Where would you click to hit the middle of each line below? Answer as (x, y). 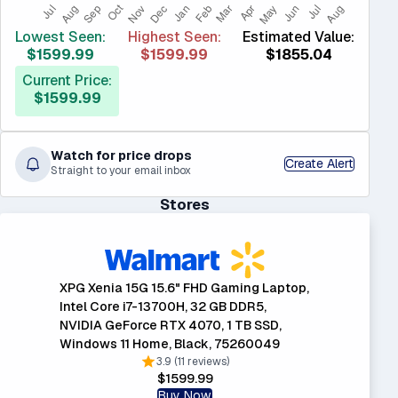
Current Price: (67, 80)
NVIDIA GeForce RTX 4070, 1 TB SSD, (170, 326)
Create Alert (319, 164)
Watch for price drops (121, 156)
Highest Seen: (174, 36)
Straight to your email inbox (121, 171)
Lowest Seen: (60, 36)
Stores (185, 204)
